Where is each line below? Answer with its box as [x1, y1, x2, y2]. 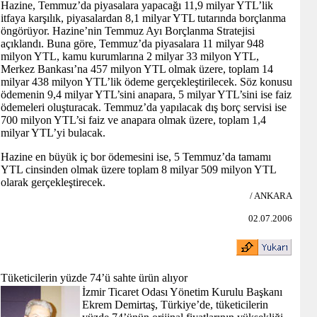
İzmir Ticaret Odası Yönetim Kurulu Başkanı [82, 286, 282, 298]
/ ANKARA [250, 190, 292, 201]
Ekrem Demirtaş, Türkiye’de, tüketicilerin [82, 299, 268, 311]
